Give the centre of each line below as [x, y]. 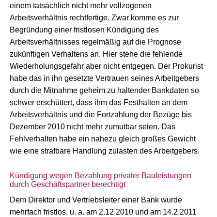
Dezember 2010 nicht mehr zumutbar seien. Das [93, 127]
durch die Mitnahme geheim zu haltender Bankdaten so [104, 90]
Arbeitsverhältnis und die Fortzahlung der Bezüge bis [101, 115]
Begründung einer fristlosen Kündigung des [84, 30]
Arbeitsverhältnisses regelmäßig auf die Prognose [95, 42]
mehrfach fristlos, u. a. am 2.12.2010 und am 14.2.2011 [103, 212]
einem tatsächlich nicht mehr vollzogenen [81, 6]
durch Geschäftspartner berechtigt [68, 184]
